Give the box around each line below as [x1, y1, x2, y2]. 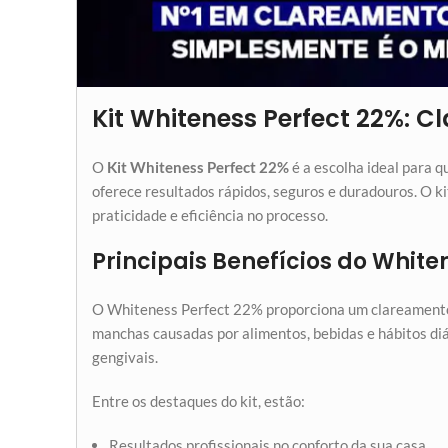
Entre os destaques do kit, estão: [92, 392, 305, 410]
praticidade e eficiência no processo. [92, 206, 328, 224]
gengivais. [92, 348, 158, 366]
